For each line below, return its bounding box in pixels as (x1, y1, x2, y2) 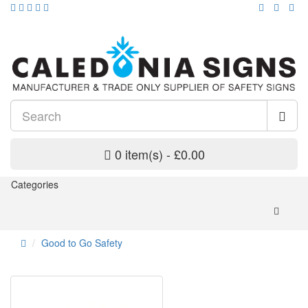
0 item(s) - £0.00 (114, 145, 205, 164)
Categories (11, 177, 58, 192)
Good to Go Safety (41, 236, 122, 250)
